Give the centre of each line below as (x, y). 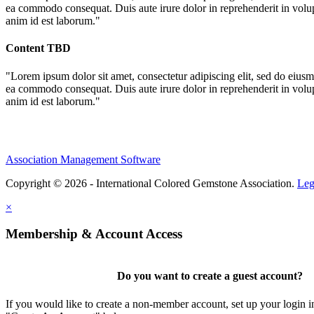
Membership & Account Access (94, 234)
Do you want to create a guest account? (210, 276)
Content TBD (38, 48)
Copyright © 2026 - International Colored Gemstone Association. (151, 183)
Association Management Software (83, 159)
